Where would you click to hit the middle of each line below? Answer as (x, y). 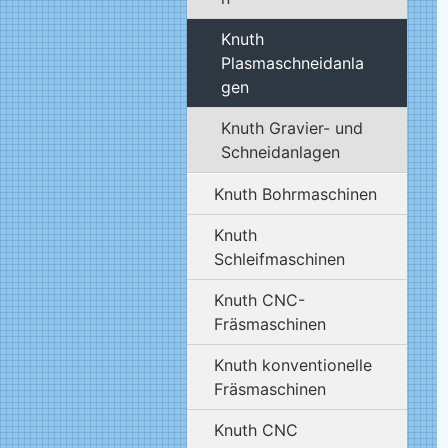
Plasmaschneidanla (292, 62)
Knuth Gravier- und (291, 127)
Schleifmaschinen (280, 258)
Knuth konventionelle (293, 364)
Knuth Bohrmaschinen (296, 193)
